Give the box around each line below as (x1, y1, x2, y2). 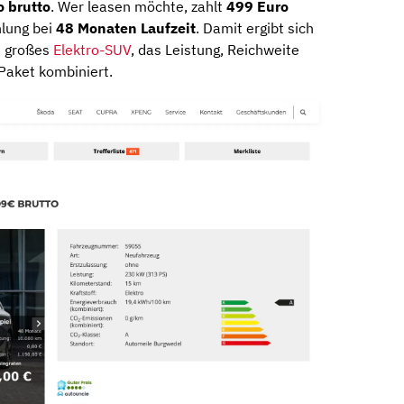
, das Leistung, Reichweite (131, 41, 299, 60)
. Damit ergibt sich (196, 19, 314, 38)
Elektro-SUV (53, 41, 131, 60)
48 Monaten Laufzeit (56, 19, 196, 38)
